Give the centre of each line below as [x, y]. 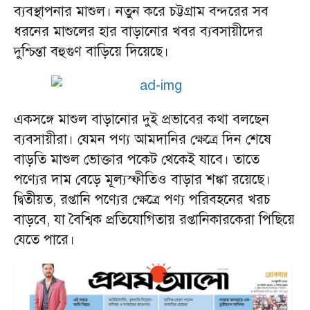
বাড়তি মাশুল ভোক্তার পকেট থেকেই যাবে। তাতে [137, 159]
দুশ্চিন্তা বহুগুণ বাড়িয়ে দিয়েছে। [91, 52]
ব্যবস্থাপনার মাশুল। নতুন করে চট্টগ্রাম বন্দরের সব [141, 11]
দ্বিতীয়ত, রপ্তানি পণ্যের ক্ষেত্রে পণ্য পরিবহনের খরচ [142, 200]
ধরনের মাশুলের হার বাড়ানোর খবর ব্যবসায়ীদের [138, 31]
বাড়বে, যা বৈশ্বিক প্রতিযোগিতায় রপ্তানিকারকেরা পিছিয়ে [154, 220]
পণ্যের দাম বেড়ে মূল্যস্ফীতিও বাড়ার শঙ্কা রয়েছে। [142, 180]
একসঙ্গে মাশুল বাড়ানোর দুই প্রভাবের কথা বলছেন [142, 119]
